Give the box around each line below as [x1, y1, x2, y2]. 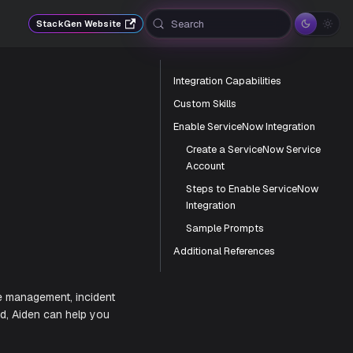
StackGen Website [36, 17, 121, 29]
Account [186, 159, 225, 173]
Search [171, 17, 204, 31]
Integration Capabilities [173, 74, 281, 87]
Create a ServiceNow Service [186, 143, 321, 156]
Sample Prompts [186, 221, 264, 235]
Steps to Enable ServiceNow [186, 182, 318, 195]
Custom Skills [173, 97, 236, 110]
